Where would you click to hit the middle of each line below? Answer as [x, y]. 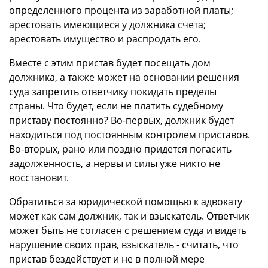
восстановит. [39, 178]
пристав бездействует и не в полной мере [107, 259]
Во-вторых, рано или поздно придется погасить [120, 149]
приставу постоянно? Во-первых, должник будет [121, 121]
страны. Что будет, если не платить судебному [116, 106]
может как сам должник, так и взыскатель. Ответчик [129, 216]
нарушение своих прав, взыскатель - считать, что [124, 245]
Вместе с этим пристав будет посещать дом [110, 63]
